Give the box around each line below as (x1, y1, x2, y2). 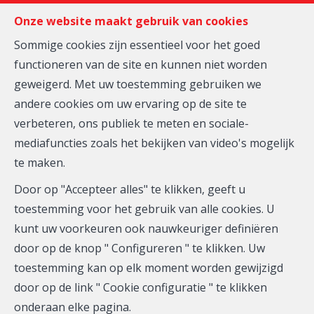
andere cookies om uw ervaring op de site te (14, 96, 247, 111)
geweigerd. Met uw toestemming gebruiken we (14, 76, 261, 92)
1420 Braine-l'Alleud (46, 159, 268, 191)
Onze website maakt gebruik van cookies (14, 13, 248, 29)
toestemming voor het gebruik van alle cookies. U (14, 201, 275, 217)
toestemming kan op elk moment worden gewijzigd (14, 260, 283, 275)
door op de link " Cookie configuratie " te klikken (14, 280, 267, 295)
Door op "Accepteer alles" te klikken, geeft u (14, 182, 245, 197)
